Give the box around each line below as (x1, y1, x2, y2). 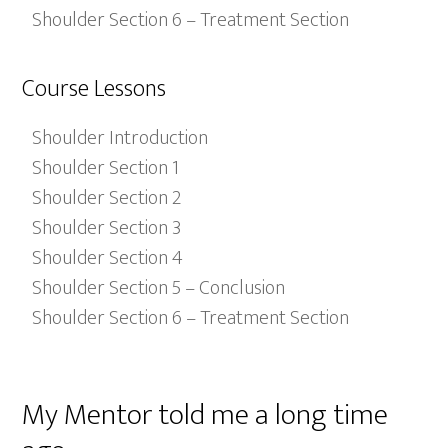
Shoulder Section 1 (32, 151, 180, 185)
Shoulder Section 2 (32, 181, 182, 215)
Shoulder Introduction (32, 121, 209, 155)
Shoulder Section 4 (32, 241, 184, 275)
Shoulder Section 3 (32, 211, 182, 245)
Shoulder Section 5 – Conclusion (32, 271, 286, 305)
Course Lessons (22, 69, 167, 109)
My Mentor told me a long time (22, 390, 389, 440)
